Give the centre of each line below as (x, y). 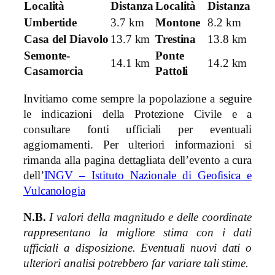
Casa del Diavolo (66, 40)
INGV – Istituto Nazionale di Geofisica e (148, 175)
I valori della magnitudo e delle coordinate (150, 218)
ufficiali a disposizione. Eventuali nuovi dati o (137, 248)
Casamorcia (54, 72)
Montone (178, 23)
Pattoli (172, 72)
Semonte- (47, 56)
